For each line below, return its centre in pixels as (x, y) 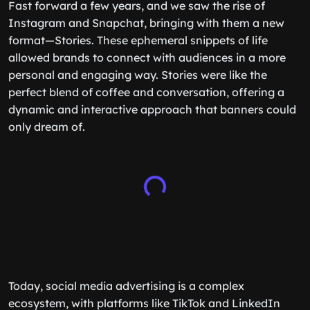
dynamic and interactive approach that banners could (152, 109)
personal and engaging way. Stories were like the (138, 75)
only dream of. (47, 127)
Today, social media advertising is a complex (126, 286)
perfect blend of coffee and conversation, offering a (146, 92)
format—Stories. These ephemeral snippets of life (138, 40)
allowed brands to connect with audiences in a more (147, 57)
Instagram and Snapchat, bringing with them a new (146, 23)
